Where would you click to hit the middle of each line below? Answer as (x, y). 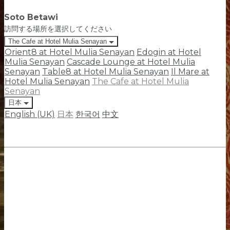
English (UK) (30, 114)
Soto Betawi (31, 17)
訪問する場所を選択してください (58, 29)
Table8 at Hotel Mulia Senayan (106, 72)
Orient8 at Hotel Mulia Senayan (70, 52)
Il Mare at (190, 72)
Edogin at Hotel (169, 52)
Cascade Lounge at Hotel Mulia (131, 62)
